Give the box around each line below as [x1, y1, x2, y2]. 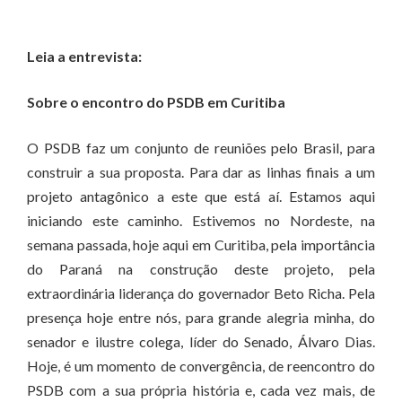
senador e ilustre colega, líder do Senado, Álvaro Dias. [27, 333, 375, 350]
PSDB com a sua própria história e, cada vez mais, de [27, 381, 375, 398]
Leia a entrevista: [27, 48, 142, 65]
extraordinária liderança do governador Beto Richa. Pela [27, 284, 375, 301]
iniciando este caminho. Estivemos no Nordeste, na [27, 212, 375, 229]
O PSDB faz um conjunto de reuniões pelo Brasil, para [27, 139, 375, 156]
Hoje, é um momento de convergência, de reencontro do [27, 357, 375, 374]
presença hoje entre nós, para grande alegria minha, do [27, 309, 375, 326]
